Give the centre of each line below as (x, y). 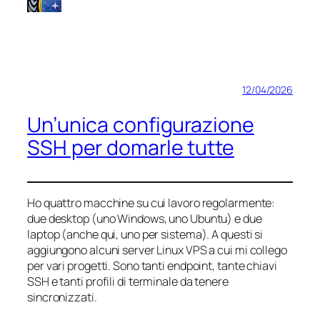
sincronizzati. (62, 297)
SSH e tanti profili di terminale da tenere (128, 281)
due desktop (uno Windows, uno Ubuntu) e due (145, 218)
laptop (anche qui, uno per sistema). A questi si (145, 234)
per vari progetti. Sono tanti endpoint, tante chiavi (152, 265)
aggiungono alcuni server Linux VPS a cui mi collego (157, 250)
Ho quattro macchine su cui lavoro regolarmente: (151, 202)
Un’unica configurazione (141, 124)
